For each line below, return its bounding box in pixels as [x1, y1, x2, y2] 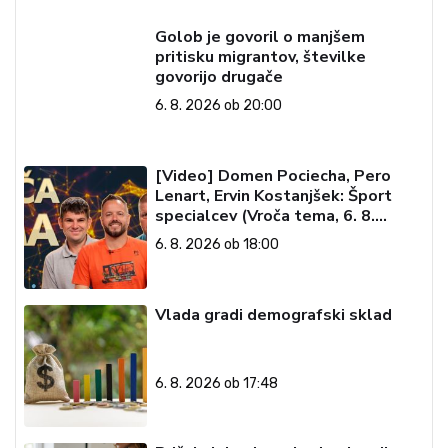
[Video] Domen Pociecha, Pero [154, 165, 391, 188]
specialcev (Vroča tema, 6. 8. [154, 205, 375, 228]
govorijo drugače [154, 66, 283, 89]
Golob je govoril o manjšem [154, 26, 365, 49]
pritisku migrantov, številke [154, 46, 366, 69]
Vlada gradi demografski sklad [154, 303, 392, 326]
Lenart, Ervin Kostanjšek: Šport [154, 185, 392, 208]
